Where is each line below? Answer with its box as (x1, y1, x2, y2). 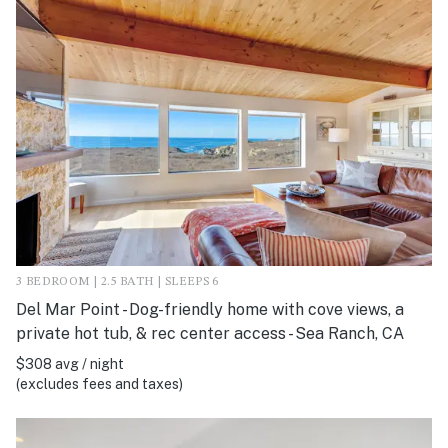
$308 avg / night (16, 356, 124, 373)
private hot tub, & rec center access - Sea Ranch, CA (16, 324, 404, 344)
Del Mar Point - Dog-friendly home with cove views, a (16, 300, 404, 320)
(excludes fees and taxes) (16, 376, 183, 393)
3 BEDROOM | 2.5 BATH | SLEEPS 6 (16, 276, 219, 289)
